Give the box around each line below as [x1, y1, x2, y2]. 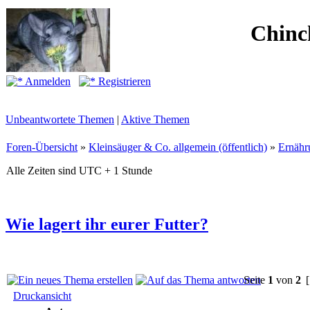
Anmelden [23, 75, 71, 87]
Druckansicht [13, 289, 71, 302]
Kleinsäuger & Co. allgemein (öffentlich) [89, 141, 267, 153]
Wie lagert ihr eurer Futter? [6, 215, 208, 233]
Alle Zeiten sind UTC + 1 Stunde [6, 165, 152, 176]
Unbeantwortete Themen [6, 113, 114, 125]
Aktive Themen [121, 113, 190, 125]
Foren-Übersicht [6, 141, 77, 153]
